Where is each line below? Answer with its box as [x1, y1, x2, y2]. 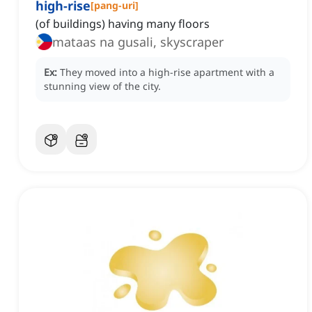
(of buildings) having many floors [36, 16, 210, 32]
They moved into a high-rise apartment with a [60, 65, 274, 79]
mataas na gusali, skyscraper [52, 33, 224, 51]
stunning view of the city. [44, 79, 161, 93]
